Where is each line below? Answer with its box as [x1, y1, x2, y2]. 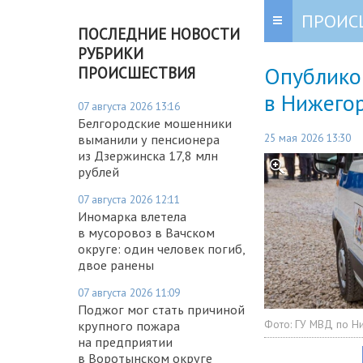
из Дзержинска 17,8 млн [78, 147, 218, 164]
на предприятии [78, 333, 173, 350]
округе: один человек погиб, [78, 240, 245, 257]
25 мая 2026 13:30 [264, 130, 351, 146]
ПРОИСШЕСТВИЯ [78, 62, 195, 83]
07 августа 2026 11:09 [78, 284, 180, 300]
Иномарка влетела [78, 207, 186, 224]
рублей [78, 163, 119, 180]
